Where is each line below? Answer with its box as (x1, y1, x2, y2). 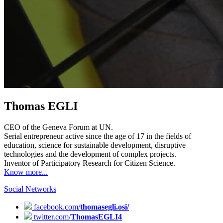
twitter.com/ (32, 213, 71, 222)
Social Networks (4, 185, 56, 194)
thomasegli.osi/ (80, 203, 129, 212)
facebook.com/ (32, 203, 80, 212)
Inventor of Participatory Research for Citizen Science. (4, 159, 175, 168)
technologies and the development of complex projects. (4, 150, 176, 159)
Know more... (4, 168, 48, 177)
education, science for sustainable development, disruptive (4, 141, 186, 150)
